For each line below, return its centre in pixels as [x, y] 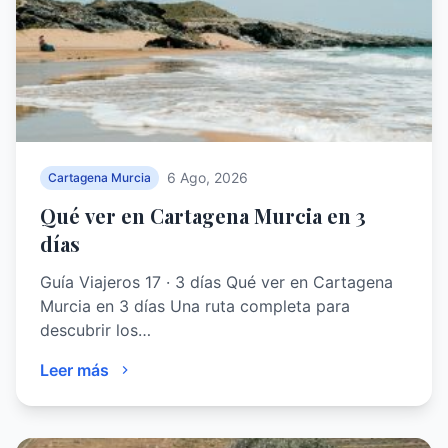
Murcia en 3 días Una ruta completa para [195, 305]
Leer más [74, 369]
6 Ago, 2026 [207, 177]
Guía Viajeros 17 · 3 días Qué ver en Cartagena [216, 281]
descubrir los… [95, 329]
